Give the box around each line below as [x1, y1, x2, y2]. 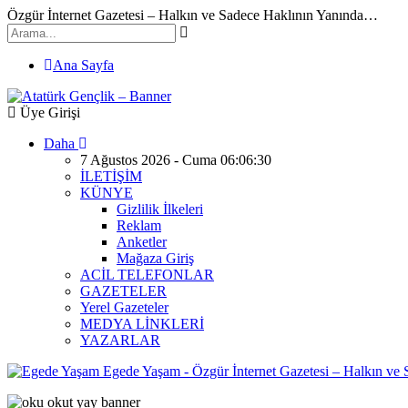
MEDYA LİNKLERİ [80, 316, 204, 331]
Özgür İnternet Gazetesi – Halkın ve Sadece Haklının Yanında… [7, 7, 378, 23]
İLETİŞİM [80, 168, 142, 184]
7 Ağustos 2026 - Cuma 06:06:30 [80, 152, 271, 168]
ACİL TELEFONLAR [80, 267, 214, 282]
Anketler [117, 234, 167, 250]
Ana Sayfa [53, 57, 114, 73]
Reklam [117, 218, 161, 233]
